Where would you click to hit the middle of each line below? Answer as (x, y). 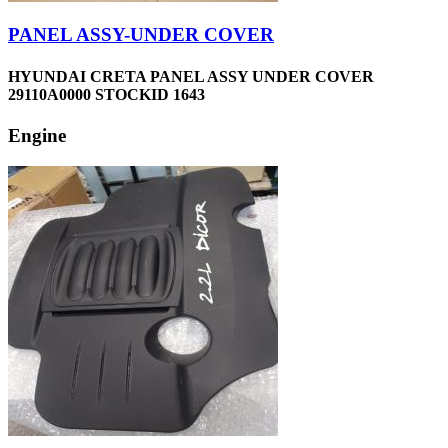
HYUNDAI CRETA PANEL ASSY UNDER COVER (191, 76)
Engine (37, 135)
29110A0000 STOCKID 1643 (106, 94)
